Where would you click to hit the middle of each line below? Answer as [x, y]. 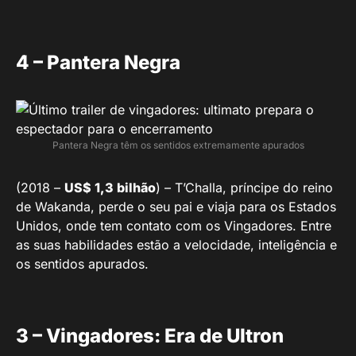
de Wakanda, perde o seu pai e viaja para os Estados [176, 206]
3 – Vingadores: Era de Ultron [150, 335]
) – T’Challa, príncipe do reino [244, 187]
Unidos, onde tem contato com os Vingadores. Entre [174, 225]
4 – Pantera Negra [98, 62]
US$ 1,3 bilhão [110, 187]
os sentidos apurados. [82, 263]
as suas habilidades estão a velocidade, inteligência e [176, 244]
